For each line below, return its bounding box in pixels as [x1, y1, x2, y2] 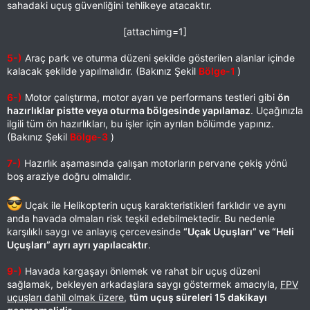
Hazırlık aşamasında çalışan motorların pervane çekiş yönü [21, 157, 287, 169]
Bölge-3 [70, 131, 108, 143]
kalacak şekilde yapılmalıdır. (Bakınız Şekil [7, 65, 199, 77]
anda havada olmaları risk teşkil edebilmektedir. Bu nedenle [7, 212, 275, 224]
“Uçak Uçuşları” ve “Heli [183, 226, 294, 237]
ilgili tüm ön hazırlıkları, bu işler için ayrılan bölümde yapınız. [7, 118, 274, 129]
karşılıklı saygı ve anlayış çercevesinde [7, 226, 183, 237]
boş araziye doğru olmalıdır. [7, 170, 131, 182]
